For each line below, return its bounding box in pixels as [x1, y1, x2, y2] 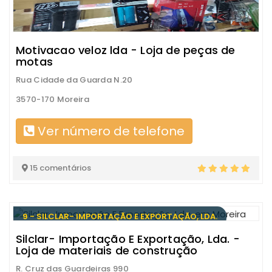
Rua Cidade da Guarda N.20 [16, 74, 133, 86]
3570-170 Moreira [16, 93, 89, 106]
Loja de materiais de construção [16, 242, 198, 258]
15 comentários [28, 162, 91, 174]
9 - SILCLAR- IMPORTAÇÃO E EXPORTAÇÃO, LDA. [22, 211, 217, 223]
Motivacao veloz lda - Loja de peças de [16, 42, 236, 58]
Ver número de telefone [35, 123, 185, 140]
